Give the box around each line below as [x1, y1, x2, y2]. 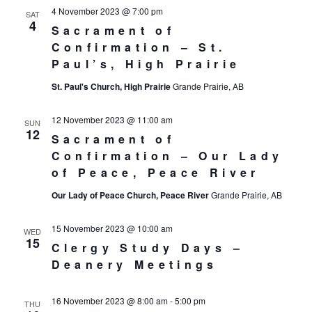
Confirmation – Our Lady [51, 148, 283, 164]
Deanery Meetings [51, 256, 218, 272]
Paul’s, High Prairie [51, 56, 241, 72]
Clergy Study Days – [51, 240, 244, 256]
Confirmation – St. [51, 39, 226, 55]
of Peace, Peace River [51, 164, 260, 180]
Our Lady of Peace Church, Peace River [51, 189, 211, 201]
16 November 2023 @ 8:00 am [51, 295, 168, 306]
